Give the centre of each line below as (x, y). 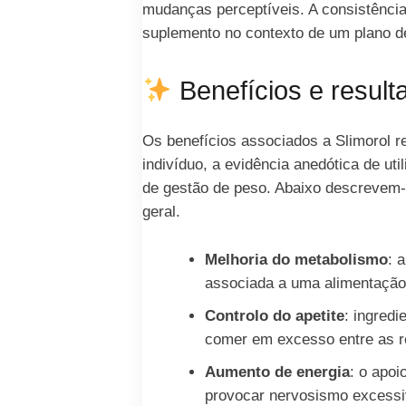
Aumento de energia (278, 372)
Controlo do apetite (275, 315)
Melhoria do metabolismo (297, 259)
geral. (161, 212)
